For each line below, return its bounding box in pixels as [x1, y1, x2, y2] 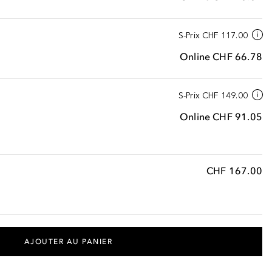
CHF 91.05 [212, 110, 262, 123]
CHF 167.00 [206, 165, 262, 177]
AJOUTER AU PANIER [24, 237, 113, 246]
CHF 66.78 [212, 50, 262, 63]
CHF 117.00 [202, 30, 248, 41]
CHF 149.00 [202, 90, 248, 101]
